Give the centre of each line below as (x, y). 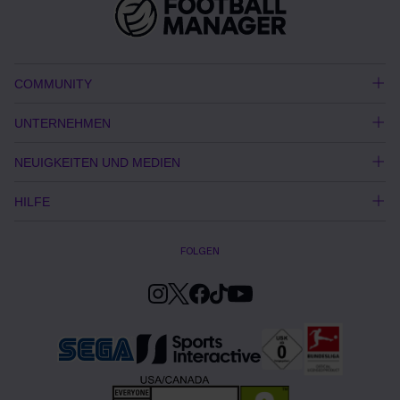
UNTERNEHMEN (62, 123)
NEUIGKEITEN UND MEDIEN (97, 162)
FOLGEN (200, 251)
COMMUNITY (53, 83)
